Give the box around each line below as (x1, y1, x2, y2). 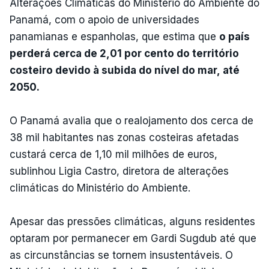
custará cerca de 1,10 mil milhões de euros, (10, 148, 217, 160)
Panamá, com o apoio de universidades (10, 13, 199, 26)
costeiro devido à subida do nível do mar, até (10, 64, 240, 76)
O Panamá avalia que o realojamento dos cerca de (10, 114, 253, 127)
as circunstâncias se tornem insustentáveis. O (10, 249, 233, 261)
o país (219, 30, 250, 43)
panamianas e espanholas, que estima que (10, 30, 219, 43)
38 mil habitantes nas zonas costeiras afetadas (10, 131, 239, 144)
